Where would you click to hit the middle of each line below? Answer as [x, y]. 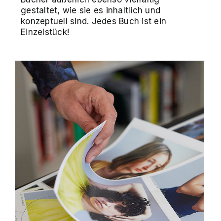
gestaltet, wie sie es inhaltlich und [91, 10]
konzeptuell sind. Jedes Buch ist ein [94, 21]
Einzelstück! [45, 32]
